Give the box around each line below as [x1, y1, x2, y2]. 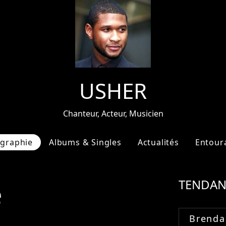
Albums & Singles [48, 137, 122, 148]
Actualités [137, 137, 179, 148]
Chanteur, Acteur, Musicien [63, 108, 163, 119]
